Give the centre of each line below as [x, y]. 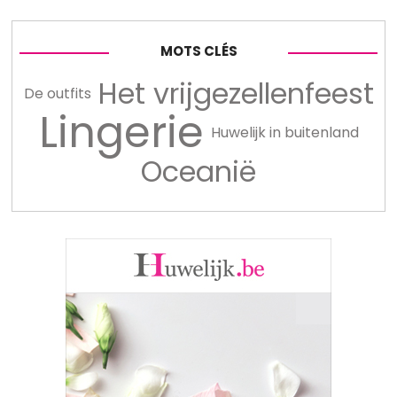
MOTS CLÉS [198, 51]
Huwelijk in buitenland [284, 132]
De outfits [57, 93]
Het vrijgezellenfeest [236, 93]
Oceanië [198, 171]
